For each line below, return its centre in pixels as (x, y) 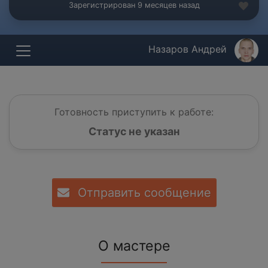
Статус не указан (134, 132)
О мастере (134, 246)
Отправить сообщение (142, 193)
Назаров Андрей (189, 49)
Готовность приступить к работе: (134, 112)
